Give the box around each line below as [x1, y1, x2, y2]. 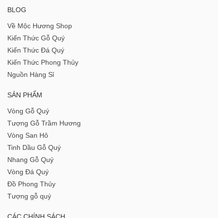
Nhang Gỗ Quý [7, 156, 54, 164]
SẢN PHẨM [7, 91, 42, 99]
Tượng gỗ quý [7, 192, 51, 200]
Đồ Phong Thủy [7, 180, 55, 188]
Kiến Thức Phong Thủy [7, 58, 78, 67]
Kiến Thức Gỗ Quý [7, 34, 65, 42]
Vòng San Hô [7, 131, 48, 140]
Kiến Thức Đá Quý [7, 46, 64, 54]
